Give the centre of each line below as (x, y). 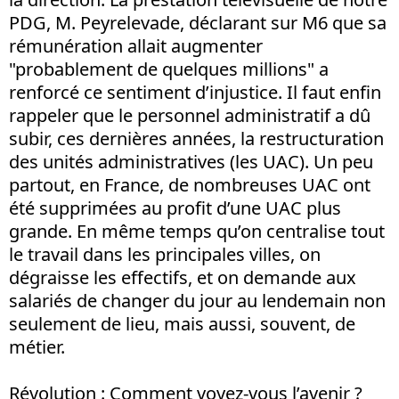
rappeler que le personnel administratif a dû (190, 115)
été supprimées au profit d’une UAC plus (175, 208)
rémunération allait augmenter (136, 46)
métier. (37, 347)
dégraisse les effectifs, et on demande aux (183, 277)
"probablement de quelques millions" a (169, 69)
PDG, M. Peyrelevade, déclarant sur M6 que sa (198, 23)
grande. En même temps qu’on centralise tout (197, 231)
